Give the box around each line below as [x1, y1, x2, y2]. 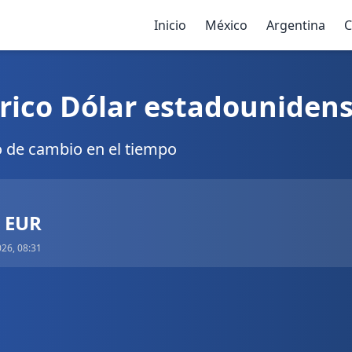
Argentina [266, 16, 325, 34]
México [205, 16, 247, 34]
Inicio [154, 16, 186, 34]
